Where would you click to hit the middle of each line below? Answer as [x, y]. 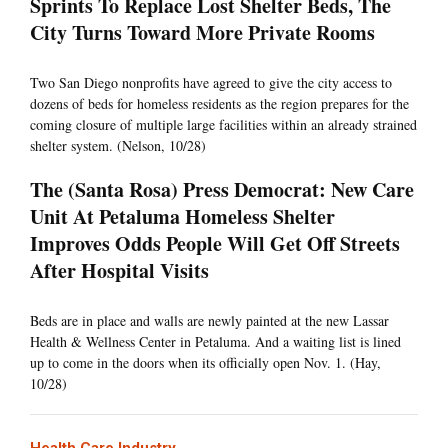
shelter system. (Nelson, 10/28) [118, 146]
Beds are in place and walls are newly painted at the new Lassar [209, 321]
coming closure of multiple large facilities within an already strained [223, 125]
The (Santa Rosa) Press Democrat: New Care [222, 190]
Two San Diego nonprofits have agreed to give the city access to [211, 83]
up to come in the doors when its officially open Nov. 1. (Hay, [205, 363]
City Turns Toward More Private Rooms [206, 33]
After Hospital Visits [119, 271]
